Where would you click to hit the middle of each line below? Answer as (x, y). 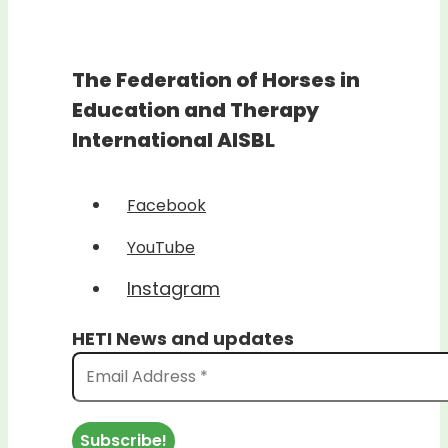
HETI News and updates (183, 339)
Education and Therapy (195, 109)
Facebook (166, 206)
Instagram (173, 289)
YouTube (161, 248)
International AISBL (173, 139)
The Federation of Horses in (216, 79)
